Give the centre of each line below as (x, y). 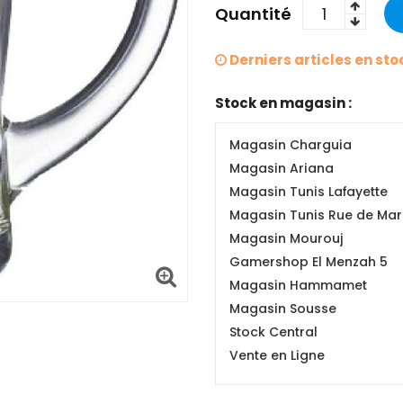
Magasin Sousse (283, 309)
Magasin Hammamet (298, 286)
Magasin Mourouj (286, 239)
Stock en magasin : (283, 103)
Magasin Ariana (282, 169)
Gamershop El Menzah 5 (309, 262)
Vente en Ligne (277, 356)
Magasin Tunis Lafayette (309, 192)
